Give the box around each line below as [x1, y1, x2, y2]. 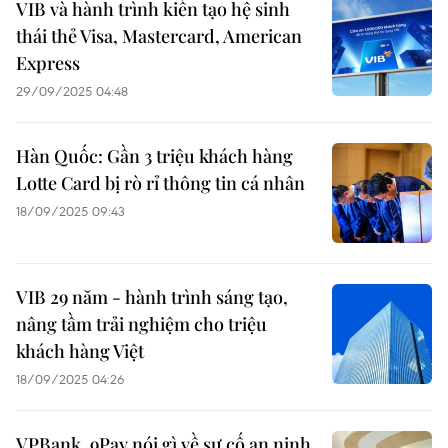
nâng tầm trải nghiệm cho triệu [16, 312, 267, 336]
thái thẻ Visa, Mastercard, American [16, 24, 302, 48]
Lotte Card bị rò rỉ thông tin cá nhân [16, 171, 305, 195]
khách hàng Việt [16, 339, 144, 363]
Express [16, 51, 80, 75]
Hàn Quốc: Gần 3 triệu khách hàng [16, 144, 293, 168]
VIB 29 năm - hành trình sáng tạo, [16, 285, 288, 309]
